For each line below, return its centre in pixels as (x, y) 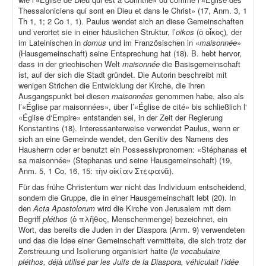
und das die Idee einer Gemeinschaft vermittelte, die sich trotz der (132, 240)
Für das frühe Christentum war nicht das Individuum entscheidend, (132, 187)
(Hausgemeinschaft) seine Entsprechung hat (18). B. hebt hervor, (130, 53)
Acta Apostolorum (65, 208)
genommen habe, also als (200, 96)
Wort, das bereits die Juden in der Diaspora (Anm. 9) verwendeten (132, 230)
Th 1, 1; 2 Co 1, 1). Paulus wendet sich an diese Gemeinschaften (131, 21)
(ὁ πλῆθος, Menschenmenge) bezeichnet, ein (149, 219)
